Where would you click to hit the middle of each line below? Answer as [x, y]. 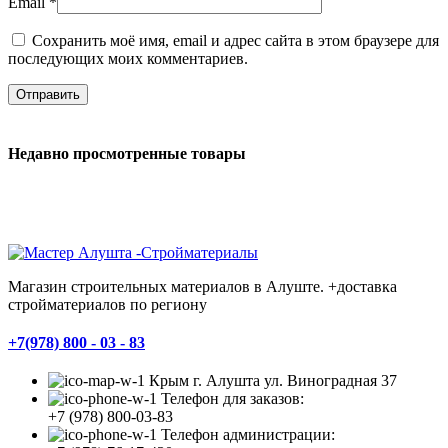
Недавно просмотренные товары [127, 153]
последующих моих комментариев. [128, 58]
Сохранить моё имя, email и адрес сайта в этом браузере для [235, 40]
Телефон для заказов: [232, 399]
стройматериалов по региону [107, 305]
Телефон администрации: [248, 435]
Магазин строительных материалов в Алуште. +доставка [202, 287]
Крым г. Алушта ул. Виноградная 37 [273, 381]
